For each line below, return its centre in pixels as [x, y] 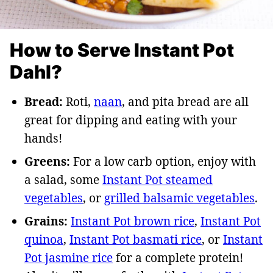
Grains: [46, 221]
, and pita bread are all [185, 101]
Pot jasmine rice [69, 257]
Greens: [47, 161]
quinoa [44, 239]
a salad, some [63, 179]
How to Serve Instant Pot [122, 50]
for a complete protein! [178, 257]
